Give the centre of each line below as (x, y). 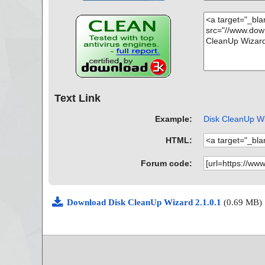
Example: (174, 119)
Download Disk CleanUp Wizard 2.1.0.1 (145, 202)
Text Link (77, 98)
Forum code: (167, 163)
